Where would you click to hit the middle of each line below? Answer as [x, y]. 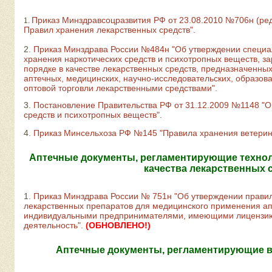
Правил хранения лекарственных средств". [110, 30]
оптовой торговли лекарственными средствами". [121, 88]
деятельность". [53, 225]
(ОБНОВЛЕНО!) [118, 225]
